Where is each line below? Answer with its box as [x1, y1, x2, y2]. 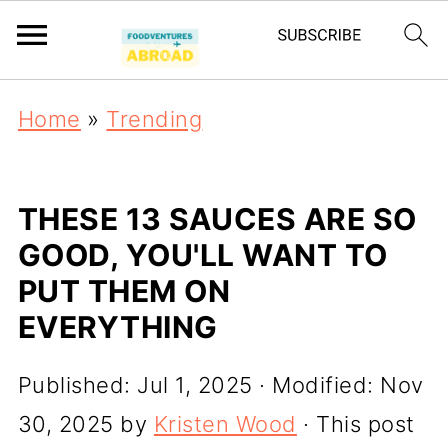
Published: [17, 372, 138, 398]
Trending [106, 106, 203, 132]
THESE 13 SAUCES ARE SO [17, 201, 417, 237]
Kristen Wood [153, 411, 297, 437]
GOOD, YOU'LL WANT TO [17, 237, 388, 273]
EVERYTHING [17, 309, 218, 345]
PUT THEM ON [17, 273, 231, 309]
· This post [296, 411, 415, 437]
